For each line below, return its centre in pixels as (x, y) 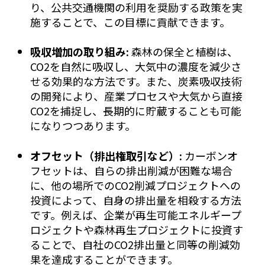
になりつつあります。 (83, 126)
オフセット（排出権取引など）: (106, 155)
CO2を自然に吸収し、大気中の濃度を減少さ (135, 67)
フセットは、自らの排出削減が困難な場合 (131, 170)
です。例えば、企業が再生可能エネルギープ (135, 214)
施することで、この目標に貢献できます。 (130, 22)
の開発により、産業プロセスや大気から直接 (136, 96)
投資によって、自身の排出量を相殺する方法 (135, 200)
